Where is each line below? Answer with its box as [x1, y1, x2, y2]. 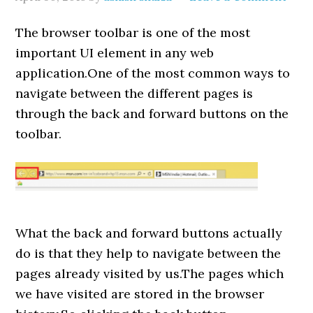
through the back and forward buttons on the [15, 105, 289, 122]
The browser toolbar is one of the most [15, 24, 251, 41]
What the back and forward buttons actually [15, 225, 283, 242]
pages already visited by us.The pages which [15, 265, 284, 282]
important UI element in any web [15, 44, 214, 61]
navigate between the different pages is [15, 85, 254, 101]
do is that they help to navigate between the [15, 245, 282, 262]
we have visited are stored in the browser [15, 286, 265, 303]
